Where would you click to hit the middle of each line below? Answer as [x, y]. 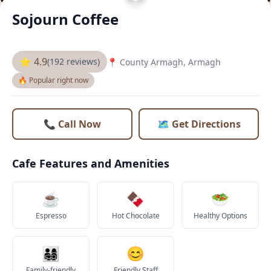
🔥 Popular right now [53, 80]
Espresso [51, 216]
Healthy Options [220, 216]
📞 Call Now [72, 124]
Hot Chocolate [135, 216]
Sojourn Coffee [65, 19]
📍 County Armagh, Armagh [164, 62]
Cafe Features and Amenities [91, 163]
